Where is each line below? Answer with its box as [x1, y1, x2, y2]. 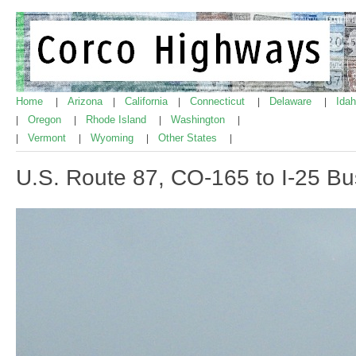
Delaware [269, 95, 315, 107]
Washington [171, 114, 228, 126]
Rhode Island [86, 114, 149, 126]
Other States [158, 132, 220, 144]
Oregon [28, 114, 64, 126]
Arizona [68, 95, 106, 107]
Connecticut [190, 95, 248, 107]
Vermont [28, 132, 69, 144]
